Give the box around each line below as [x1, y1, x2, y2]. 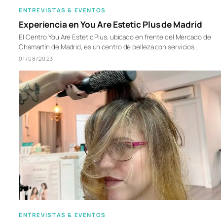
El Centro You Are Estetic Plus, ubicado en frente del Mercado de [19, 32, 211, 41]
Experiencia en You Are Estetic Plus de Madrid [19, 18, 202, 30]
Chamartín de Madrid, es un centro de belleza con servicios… [19, 42, 199, 51]
